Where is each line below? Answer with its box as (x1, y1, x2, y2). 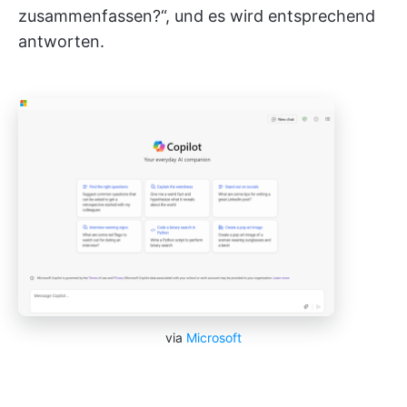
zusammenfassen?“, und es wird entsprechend (18, 6, 375, 25)
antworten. (18, 32, 104, 51)
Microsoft (186, 329, 242, 345)
